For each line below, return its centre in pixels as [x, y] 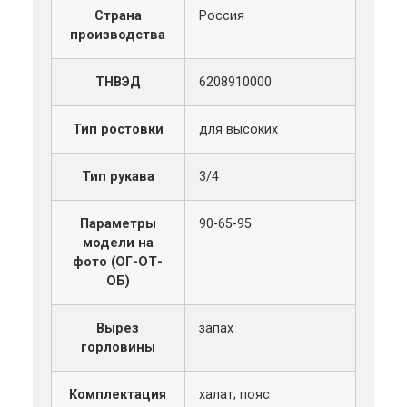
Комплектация [118, 394]
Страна [118, 15]
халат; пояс [234, 394]
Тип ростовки [118, 129]
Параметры [118, 223]
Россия [221, 15]
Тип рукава [118, 176]
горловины [118, 347]
